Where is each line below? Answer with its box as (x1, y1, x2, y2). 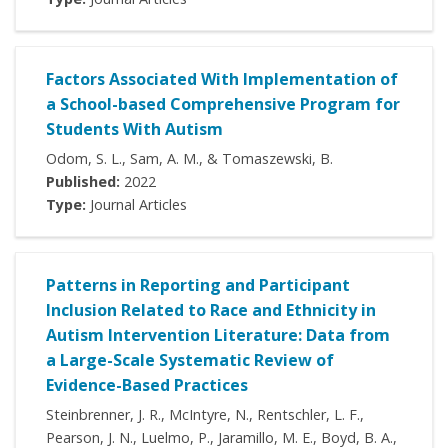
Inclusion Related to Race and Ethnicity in (46, 299, 376, 322)
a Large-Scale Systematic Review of (46, 349, 334, 372)
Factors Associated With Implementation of (46, 68, 398, 91)
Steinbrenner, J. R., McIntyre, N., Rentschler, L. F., (46, 405, 364, 425)
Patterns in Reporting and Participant (46, 274, 350, 297)
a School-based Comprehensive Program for (46, 93, 400, 116)
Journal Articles (86, 195, 187, 215)
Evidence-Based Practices (46, 374, 248, 397)
